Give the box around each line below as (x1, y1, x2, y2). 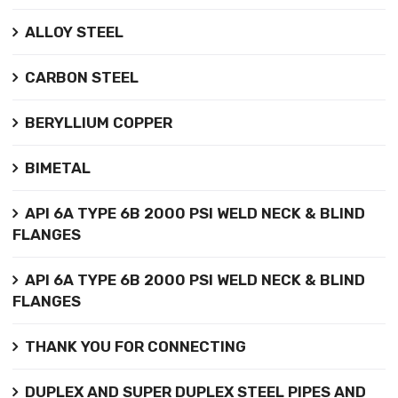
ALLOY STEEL (24, 22, 123, 41)
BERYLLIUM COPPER (24, 113, 172, 131)
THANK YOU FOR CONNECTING (24, 337, 246, 355)
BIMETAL (24, 158, 91, 177)
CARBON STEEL (24, 68, 139, 86)
